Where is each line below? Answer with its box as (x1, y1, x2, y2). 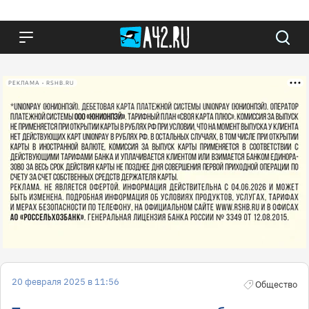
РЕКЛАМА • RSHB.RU (8, 79, 74, 86)
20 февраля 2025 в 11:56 (12, 276, 119, 288)
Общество (255, 279, 297, 290)
